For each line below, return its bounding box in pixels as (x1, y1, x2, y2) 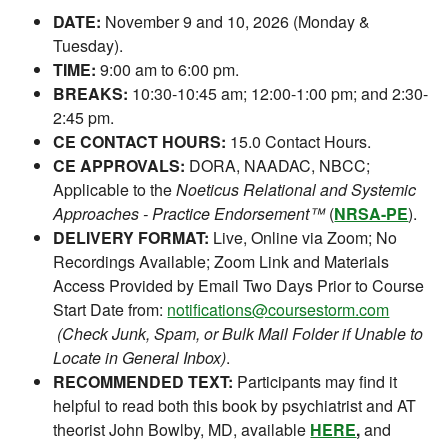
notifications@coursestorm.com (167, 297, 390, 321)
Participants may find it (233, 369, 398, 393)
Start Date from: (53, 297, 168, 321)
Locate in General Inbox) (53, 345, 227, 369)
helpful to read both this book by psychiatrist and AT (53, 393, 417, 417)
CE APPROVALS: (53, 153, 186, 177)
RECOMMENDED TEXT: (53, 369, 234, 393)
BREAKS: (53, 81, 129, 105)
